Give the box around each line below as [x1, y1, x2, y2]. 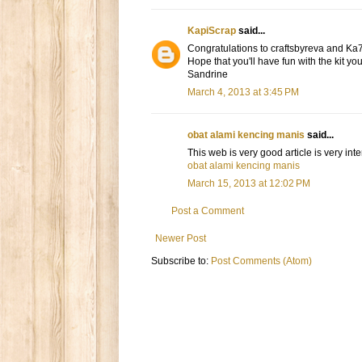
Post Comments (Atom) [211, 255, 312, 267]
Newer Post [155, 233, 206, 245]
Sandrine [187, 69, 228, 81]
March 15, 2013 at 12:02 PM [187, 178, 310, 190]
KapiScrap [187, 25, 236, 37]
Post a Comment [171, 205, 244, 217]
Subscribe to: [151, 255, 211, 267]
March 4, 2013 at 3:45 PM [187, 86, 299, 99]
